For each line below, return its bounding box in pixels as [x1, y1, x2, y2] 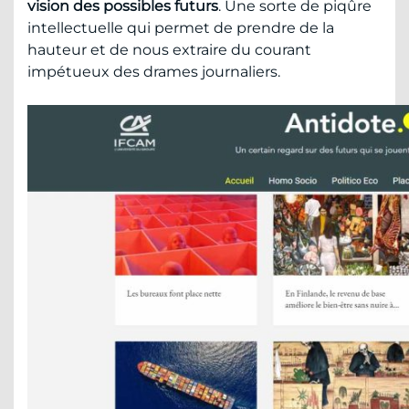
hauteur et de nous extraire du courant [27, 41, 311, 59]
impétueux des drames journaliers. [27, 63, 280, 81]
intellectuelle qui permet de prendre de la [27, 19, 334, 37]
